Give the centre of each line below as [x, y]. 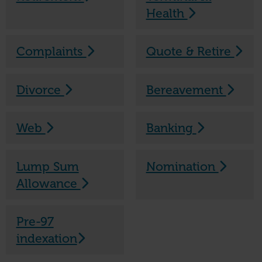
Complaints [51, 51]
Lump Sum [47, 166]
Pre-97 [35, 221]
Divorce [40, 89]
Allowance [48, 183]
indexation [46, 238]
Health [167, 13]
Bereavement [186, 89]
